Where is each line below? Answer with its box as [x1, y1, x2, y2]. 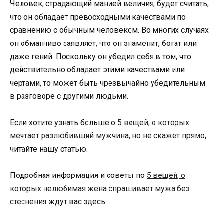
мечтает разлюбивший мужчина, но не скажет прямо [10, 131, 205, 140]
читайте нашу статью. [10, 144, 88, 153]
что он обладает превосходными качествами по [10, 12, 186, 22]
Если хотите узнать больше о [10, 117, 117, 127]
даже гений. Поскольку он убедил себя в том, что [10, 51, 191, 61]
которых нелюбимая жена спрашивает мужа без [10, 183, 190, 193]
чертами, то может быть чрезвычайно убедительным [10, 78, 205, 88]
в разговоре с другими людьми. [10, 91, 128, 101]
